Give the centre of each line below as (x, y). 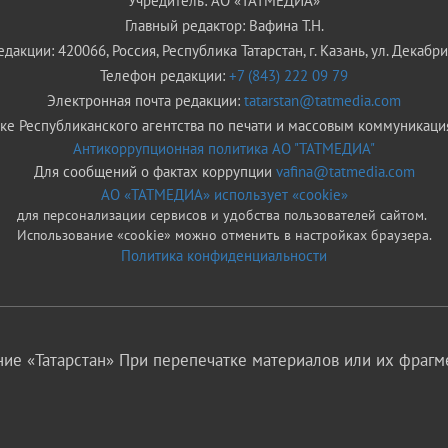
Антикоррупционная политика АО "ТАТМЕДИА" (224, 148)
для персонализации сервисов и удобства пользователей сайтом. (221, 214)
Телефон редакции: (164, 75)
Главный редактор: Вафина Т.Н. (224, 25)
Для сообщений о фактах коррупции (154, 171)
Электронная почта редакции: (145, 100)
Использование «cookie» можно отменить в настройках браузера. (224, 234)
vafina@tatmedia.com (345, 171)
